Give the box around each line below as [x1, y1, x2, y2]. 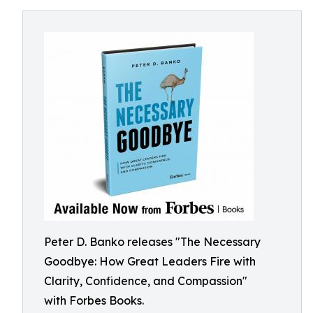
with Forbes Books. [44, 293, 144, 307]
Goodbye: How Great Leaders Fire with [44, 254, 256, 268]
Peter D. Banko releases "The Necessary [44, 235, 261, 249]
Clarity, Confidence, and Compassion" [44, 274, 247, 288]
